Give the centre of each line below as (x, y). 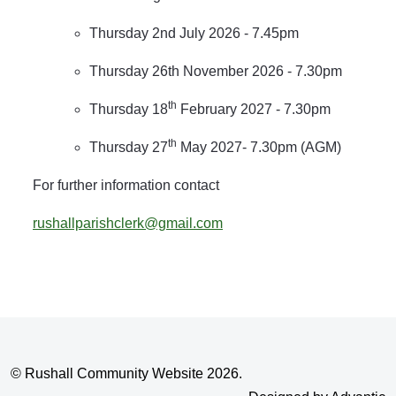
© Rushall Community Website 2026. (126, 373)
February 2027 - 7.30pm (254, 109)
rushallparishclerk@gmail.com (128, 223)
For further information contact (126, 185)
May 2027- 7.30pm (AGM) (259, 147)
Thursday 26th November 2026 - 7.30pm (216, 71)
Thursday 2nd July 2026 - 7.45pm (194, 33)
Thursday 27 (129, 147)
